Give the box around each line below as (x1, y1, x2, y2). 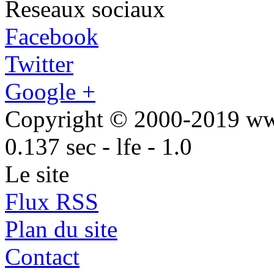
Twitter (5, 51, 73, 78)
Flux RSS (5, 188, 98, 215)
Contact (5, 243, 80, 270)
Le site (5, 161, 69, 188)
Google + (5, 78, 95, 105)
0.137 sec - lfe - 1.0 (5, 133, 192, 160)
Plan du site (5, 216, 117, 243)
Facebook (5, 23, 98, 50)
